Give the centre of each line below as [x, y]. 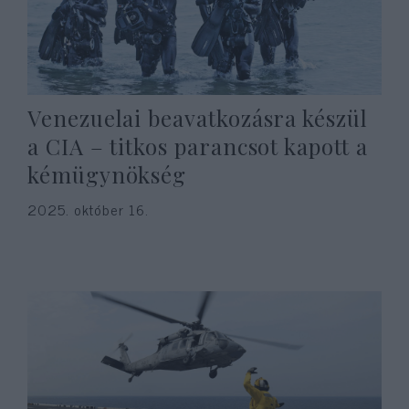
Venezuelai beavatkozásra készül [198, 118]
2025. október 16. [88, 209]
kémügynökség [107, 174]
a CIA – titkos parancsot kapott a [198, 146]
